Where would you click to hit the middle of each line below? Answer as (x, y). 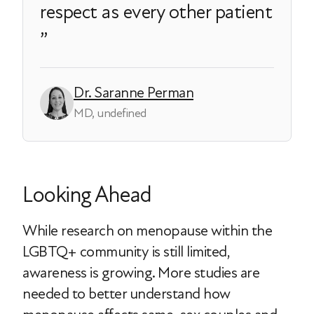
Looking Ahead (87, 195)
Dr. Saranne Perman (134, 93)
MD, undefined (110, 114)
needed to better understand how (127, 294)
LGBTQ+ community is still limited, (126, 252)
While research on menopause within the (147, 231)
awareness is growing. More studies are (141, 273)
